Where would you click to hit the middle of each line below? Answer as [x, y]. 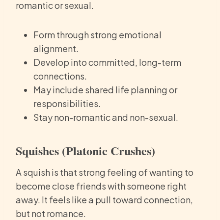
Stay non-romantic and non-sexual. [106, 117]
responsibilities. [67, 104]
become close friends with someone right [101, 186]
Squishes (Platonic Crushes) [85, 151]
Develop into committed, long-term [107, 62]
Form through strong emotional [97, 35]
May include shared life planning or [105, 90]
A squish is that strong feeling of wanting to [105, 172]
